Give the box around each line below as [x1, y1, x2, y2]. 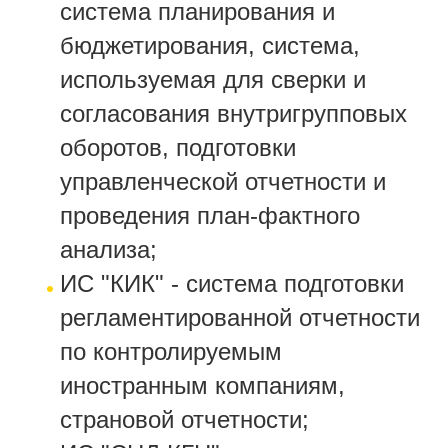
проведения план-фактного [60, 202, 360, 229]
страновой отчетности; [60, 406, 309, 433]
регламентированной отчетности [60, 304, 420, 331]
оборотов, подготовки [60, 134, 296, 161]
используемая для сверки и [60, 66, 366, 93]
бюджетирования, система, [60, 32, 360, 59]
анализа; [60, 236, 157, 263]
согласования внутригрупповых [60, 100, 407, 127]
